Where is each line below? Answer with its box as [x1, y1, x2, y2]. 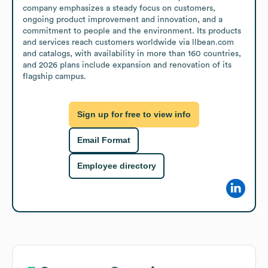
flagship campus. [23, 72, 86, 81]
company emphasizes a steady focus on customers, [23, 4, 215, 13]
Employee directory [77, 161, 156, 171]
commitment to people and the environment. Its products [23, 26, 241, 35]
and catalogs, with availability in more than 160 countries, [23, 49, 241, 58]
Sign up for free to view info [77, 109, 191, 120]
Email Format [77, 135, 130, 145]
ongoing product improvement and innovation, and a [23, 15, 223, 24]
